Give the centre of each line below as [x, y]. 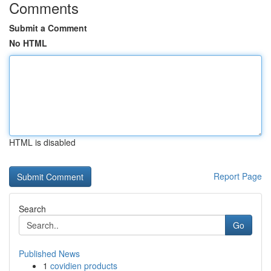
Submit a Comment [48, 28]
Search [32, 209]
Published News [49, 253]
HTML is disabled [42, 142]
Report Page [238, 176]
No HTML [28, 43]
